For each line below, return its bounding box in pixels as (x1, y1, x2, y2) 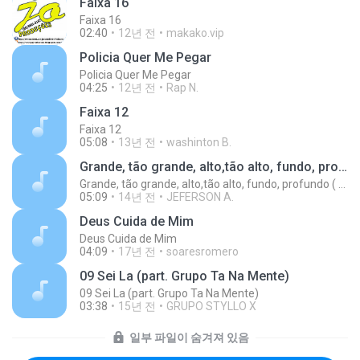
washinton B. (166, 136, 231, 149)
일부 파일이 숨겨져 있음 (129, 331, 249, 344)
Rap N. (166, 81, 198, 94)
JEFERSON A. (166, 190, 234, 203)
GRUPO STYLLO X (166, 300, 256, 313)
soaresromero (166, 245, 239, 258)
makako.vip (166, 27, 224, 39)
